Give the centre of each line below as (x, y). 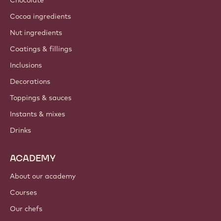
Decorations (30, 82)
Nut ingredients (36, 33)
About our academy (43, 176)
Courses (23, 193)
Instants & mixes (37, 114)
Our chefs (26, 209)
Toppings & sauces (41, 98)
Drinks (20, 130)
